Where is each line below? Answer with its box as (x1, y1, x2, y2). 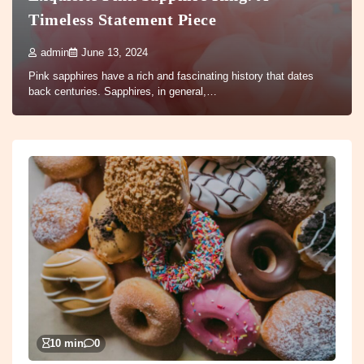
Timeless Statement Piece (28, 10, 216, 28)
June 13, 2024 (81, 46, 148, 58)
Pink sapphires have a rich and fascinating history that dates (28, 69, 314, 82)
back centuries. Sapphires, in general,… (28, 84, 217, 97)
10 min (50, 337, 84, 349)
